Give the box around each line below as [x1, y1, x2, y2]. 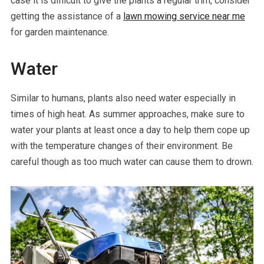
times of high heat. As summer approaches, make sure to [10, 108, 245, 120]
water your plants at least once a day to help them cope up [10, 124, 250, 136]
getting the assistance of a [10, 10, 123, 22]
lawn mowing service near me [123, 10, 245, 22]
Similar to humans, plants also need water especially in [10, 92, 236, 104]
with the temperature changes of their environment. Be [10, 140, 233, 151]
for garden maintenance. [10, 26, 109, 38]
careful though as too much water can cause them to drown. [10, 156, 253, 167]
